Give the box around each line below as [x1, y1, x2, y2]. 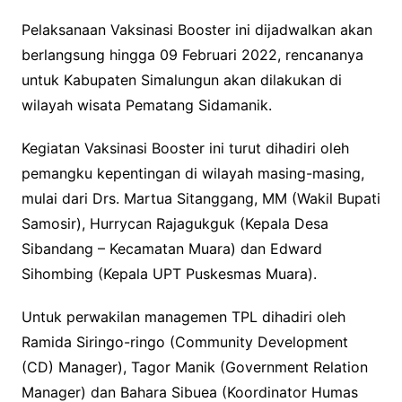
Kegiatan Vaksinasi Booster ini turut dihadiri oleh [21, 139, 349, 158]
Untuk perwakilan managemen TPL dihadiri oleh [21, 308, 345, 327]
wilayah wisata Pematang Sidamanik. [21, 96, 272, 115]
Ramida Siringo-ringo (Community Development [21, 333, 348, 352]
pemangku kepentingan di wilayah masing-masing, [21, 164, 364, 183]
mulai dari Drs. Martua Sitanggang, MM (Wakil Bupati [21, 189, 380, 208]
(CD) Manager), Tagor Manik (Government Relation [21, 358, 368, 377]
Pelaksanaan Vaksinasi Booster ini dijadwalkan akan [21, 21, 372, 39]
